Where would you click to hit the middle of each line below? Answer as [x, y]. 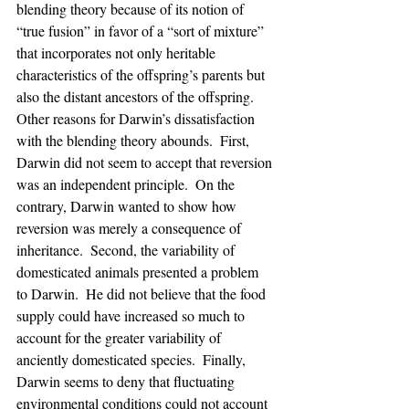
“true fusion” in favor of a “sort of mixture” [142, 31]
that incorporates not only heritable [118, 52]
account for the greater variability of [121, 337]
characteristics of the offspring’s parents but [142, 74]
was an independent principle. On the [127, 184]
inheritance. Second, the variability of [127, 250]
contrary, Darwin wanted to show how [128, 206]
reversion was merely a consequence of [131, 228]
